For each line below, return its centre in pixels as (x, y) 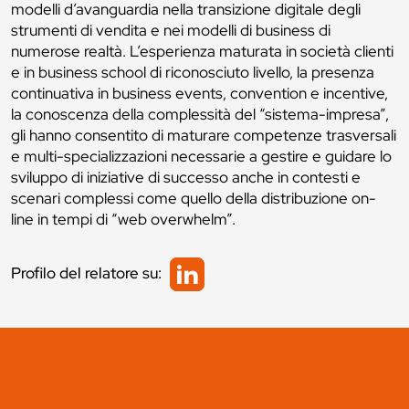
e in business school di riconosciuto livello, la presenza (193, 73)
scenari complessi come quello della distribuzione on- (194, 199)
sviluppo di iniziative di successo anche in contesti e (186, 178)
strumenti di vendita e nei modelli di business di (171, 31)
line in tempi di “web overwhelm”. (123, 220)
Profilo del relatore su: (88, 273)
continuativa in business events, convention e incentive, (199, 94)
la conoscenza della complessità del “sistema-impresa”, (200, 115)
